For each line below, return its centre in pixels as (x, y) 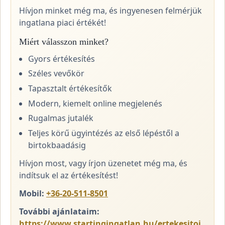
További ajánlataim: (59, 211)
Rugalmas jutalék (61, 118)
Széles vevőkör (57, 74)
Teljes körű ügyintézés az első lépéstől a (104, 133)
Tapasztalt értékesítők (70, 89)
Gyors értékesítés (62, 59)
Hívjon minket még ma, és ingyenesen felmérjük (110, 10)
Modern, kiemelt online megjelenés (95, 103)
